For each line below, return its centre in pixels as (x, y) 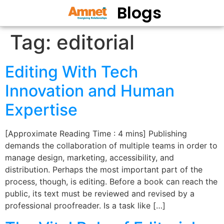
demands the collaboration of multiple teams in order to (111, 145)
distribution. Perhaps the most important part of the (104, 169)
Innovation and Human (90, 91)
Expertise (41, 110)
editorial (95, 42)
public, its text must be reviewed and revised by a (100, 193)
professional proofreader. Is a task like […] (85, 205)
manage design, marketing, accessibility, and (89, 157)
